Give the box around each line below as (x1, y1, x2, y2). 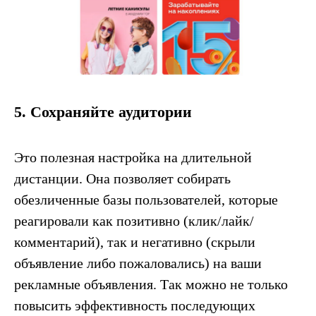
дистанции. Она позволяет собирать (14, 170, 231, 186)
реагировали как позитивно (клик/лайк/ (14, 212, 254, 229)
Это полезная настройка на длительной (14, 149, 252, 165)
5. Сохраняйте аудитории (14, 102, 192, 121)
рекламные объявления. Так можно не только (14, 276, 288, 292)
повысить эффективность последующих (14, 297, 255, 313)
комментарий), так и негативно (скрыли (14, 233, 255, 250)
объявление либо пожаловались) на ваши (14, 255, 262, 271)
